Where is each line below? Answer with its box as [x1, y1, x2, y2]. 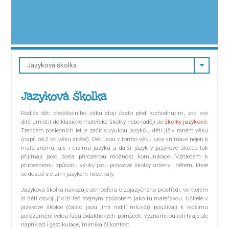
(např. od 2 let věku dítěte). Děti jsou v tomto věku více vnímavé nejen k [21, 135, 208, 143]
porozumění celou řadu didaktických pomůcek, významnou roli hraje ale [21, 212, 208, 220]
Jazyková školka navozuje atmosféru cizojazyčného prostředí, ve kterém [21, 186, 208, 194]
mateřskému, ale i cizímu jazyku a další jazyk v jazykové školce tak [21, 144, 208, 152]
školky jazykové [164, 118, 207, 126]
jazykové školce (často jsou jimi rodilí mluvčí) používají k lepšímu [21, 203, 208, 211]
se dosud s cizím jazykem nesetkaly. [21, 170, 114, 178]
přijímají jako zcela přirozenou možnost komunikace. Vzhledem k [21, 153, 208, 161]
